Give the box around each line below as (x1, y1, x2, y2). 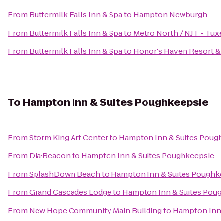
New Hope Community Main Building (29, 205, 162, 216)
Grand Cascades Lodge (29, 187, 111, 197)
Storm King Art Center (29, 132, 108, 143)
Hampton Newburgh (133, 9, 207, 20)
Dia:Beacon (29, 150, 71, 161)
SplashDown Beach (29, 169, 100, 179)
